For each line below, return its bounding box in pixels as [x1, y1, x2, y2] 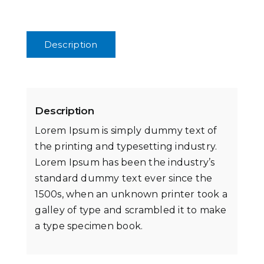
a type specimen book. [35, 220, 143, 232]
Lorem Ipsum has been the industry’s [35, 157, 215, 169]
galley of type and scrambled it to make [35, 204, 227, 216]
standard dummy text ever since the [35, 173, 213, 184]
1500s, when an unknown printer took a [35, 189, 228, 200]
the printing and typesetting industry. [35, 141, 217, 153]
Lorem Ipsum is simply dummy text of [35, 125, 217, 137]
